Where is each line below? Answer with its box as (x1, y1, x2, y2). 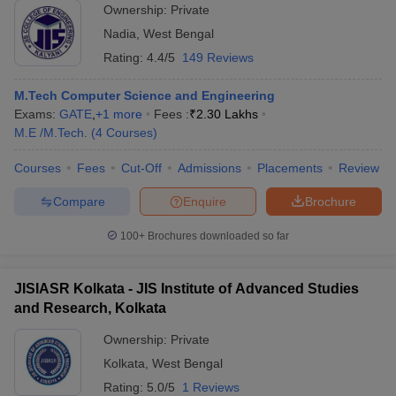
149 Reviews (182, 50, 254, 65)
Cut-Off (121, 161, 162, 175)
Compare (52, 194, 105, 209)
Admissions (178, 161, 241, 175)
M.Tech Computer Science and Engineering (14, 88, 275, 103)
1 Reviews (182, 380, 240, 394)
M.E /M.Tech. (14, 126, 88, 140)
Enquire (183, 194, 226, 209)
